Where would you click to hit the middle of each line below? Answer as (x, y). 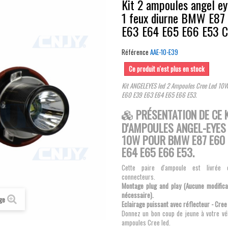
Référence (135, 52)
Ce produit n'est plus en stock (167, 69)
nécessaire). (138, 195)
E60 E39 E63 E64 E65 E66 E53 (159, 95)
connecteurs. (138, 177)
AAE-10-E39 (164, 52)
